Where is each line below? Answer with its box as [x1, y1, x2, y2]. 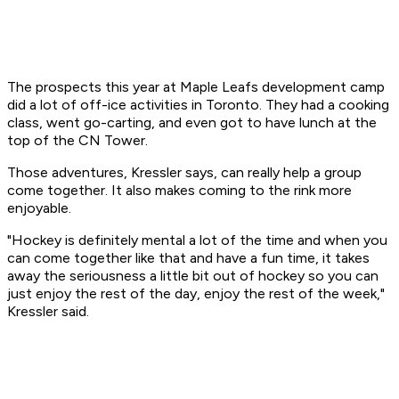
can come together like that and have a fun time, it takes [7, 249, 370, 267]
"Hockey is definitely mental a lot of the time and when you [7, 232, 387, 249]
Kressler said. [7, 303, 93, 321]
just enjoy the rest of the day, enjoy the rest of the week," [7, 285, 385, 303]
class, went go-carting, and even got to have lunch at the [7, 114, 377, 132]
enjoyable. [7, 199, 71, 217]
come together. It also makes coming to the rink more [7, 182, 352, 199]
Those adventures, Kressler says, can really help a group [7, 164, 362, 182]
